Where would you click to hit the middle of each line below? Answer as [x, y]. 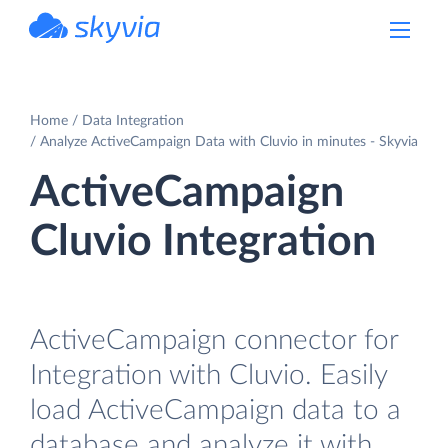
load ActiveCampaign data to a [215, 410]
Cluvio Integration [203, 241]
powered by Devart [117, 49]
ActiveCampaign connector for [214, 340]
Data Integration [133, 120]
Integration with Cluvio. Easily [208, 375]
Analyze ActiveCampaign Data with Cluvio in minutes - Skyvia [229, 141]
